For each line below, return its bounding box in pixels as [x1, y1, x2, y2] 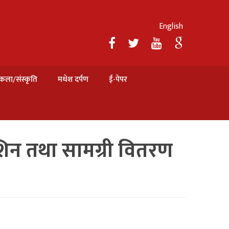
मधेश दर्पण [58, 73, 88, 86]
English [159, 19, 183, 33]
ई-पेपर [109, 73, 127, 86]
